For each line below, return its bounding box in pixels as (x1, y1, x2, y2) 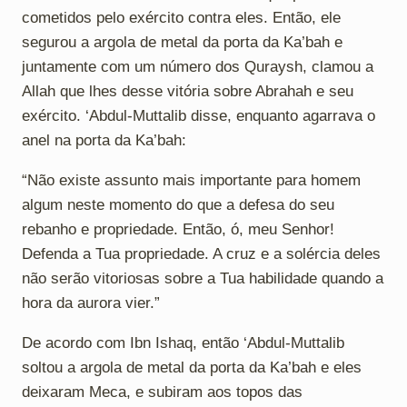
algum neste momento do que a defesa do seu (22, 195, 334, 213)
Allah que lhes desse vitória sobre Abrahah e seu (22, 82, 353, 100)
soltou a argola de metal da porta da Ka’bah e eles (22, 358, 362, 376)
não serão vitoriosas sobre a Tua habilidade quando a (22, 269, 383, 287)
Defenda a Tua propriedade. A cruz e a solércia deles (22, 244, 381, 263)
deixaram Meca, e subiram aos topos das (22, 382, 303, 401)
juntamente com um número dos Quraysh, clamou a (22, 57, 373, 75)
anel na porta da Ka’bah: (22, 131, 186, 149)
